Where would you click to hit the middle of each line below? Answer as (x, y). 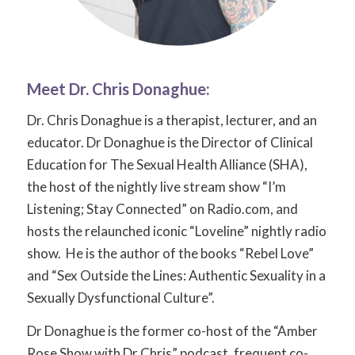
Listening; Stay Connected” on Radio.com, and (162, 208)
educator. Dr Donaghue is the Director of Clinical (170, 142)
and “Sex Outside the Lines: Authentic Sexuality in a (176, 275)
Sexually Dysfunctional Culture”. (120, 297)
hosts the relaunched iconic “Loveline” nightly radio (176, 231)
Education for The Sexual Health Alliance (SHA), (167, 164)
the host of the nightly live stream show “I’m (156, 186)
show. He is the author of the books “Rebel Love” (170, 253)
